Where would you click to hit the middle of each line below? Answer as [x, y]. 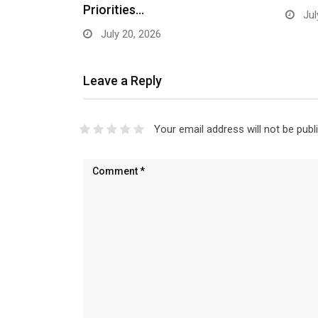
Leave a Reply [122, 80]
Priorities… [114, 9]
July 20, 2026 [130, 34]
